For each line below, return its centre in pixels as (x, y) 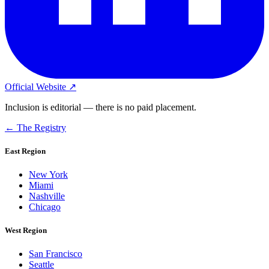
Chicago (45, 207)
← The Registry (35, 127)
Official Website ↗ (41, 86)
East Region (25, 151)
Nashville (47, 196)
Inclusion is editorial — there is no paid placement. (101, 107)
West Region (26, 231)
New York (48, 174)
